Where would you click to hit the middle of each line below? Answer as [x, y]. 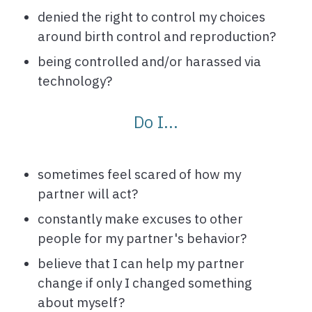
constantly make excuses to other [140, 219]
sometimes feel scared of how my [139, 174]
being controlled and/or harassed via [149, 62]
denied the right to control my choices [151, 17]
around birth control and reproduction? [157, 37]
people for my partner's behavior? [142, 239]
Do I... [156, 122]
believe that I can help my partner [141, 264]
